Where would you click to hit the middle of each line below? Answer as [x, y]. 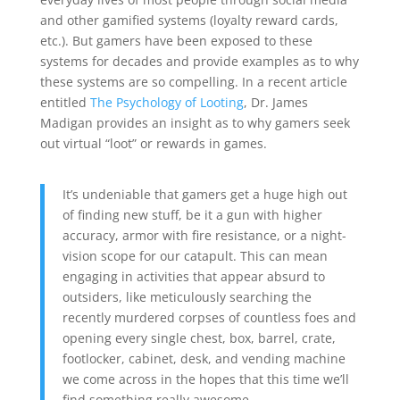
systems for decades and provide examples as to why [199, 61]
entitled [65, 102]
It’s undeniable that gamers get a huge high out [204, 194]
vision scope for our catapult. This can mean [195, 255]
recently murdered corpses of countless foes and [209, 317]
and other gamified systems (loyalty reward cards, [189, 20]
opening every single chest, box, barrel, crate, [199, 337]
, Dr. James [275, 102]
